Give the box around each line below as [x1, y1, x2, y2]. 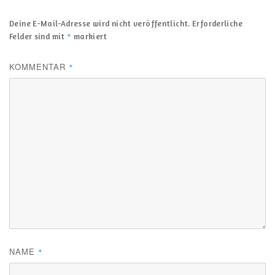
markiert [71, 31, 107, 41]
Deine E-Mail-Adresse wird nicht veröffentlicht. [9, 18, 190, 28]
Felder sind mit [9, 31, 67, 41]
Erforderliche [192, 18, 242, 28]
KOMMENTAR [9, 60, 69, 72]
